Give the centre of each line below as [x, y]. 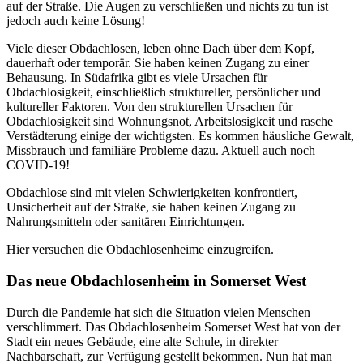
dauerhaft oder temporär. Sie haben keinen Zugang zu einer [158, 63]
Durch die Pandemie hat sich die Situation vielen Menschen [158, 312]
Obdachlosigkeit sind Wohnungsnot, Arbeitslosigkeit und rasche [170, 122]
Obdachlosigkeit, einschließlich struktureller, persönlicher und [164, 92]
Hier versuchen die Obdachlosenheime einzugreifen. [140, 250]
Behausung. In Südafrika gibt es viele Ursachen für [137, 78]
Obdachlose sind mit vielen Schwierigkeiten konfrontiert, [152, 193]
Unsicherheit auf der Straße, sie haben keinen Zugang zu [151, 207]
